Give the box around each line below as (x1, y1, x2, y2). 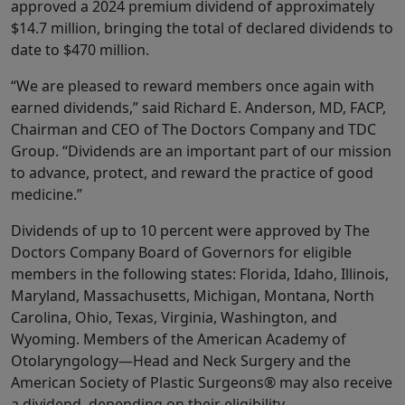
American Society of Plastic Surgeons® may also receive (11, 372, 392, 393)
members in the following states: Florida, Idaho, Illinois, (11, 264, 389, 285)
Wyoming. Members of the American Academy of (11, 329, 346, 350)
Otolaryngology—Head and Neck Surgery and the (11, 351, 351, 372)
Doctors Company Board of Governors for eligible (11, 242, 352, 263)
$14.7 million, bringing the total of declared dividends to (11, 18, 393, 39)
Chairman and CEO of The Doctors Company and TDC (11, 119, 376, 140)
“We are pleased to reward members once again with (11, 76, 374, 97)
